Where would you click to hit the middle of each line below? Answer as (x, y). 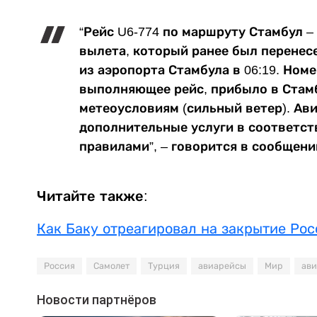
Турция (164, 266)
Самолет (111, 266)
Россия (59, 266)
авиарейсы (222, 266)
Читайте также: (94, 196)
